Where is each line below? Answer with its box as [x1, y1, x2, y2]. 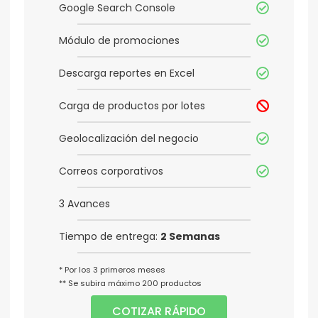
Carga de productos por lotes [59, 99, 205, 114]
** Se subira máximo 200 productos [59, 278, 202, 290]
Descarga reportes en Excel [59, 66, 194, 81]
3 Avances [59, 197, 110, 212]
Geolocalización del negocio [59, 131, 199, 146]
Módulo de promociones [59, 33, 180, 48]
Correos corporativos [59, 164, 163, 179]
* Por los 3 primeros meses [59, 264, 165, 276]
